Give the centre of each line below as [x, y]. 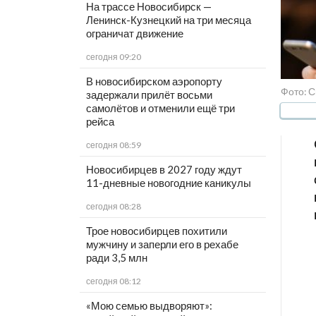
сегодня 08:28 [113, 207]
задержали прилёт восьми [149, 95]
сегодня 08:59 [113, 145]
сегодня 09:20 [113, 57]
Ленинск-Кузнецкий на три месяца [168, 20]
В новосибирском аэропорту [154, 81]
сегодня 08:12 [113, 281]
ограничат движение [134, 34]
